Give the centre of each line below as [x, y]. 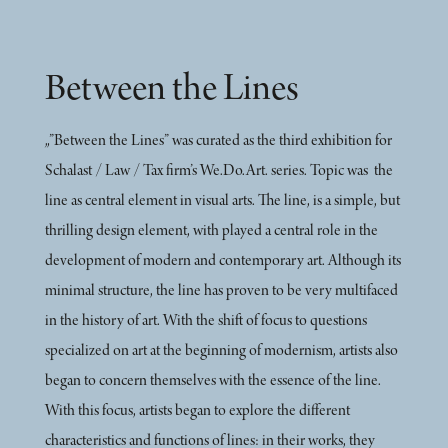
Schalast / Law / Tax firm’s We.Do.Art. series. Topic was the [218, 171]
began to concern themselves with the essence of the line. [212, 381]
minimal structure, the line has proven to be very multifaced [221, 291]
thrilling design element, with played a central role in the [211, 231]
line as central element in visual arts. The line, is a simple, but [222, 201]
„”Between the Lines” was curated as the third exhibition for [218, 141]
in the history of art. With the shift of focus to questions [205, 321]
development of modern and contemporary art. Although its [222, 261]
